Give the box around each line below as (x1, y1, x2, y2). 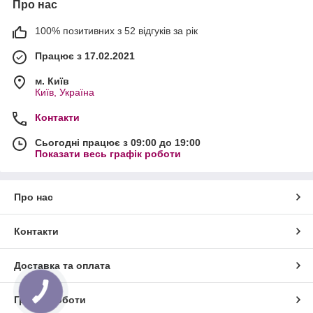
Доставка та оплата (14, 260, 110, 271)
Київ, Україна (35, 87, 94, 98)
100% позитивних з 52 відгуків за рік (35, 25, 198, 36)
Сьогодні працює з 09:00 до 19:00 (35, 137, 201, 148)
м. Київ (35, 75, 69, 87)
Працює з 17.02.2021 (35, 50, 135, 61)
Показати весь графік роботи (35, 148, 181, 159)
